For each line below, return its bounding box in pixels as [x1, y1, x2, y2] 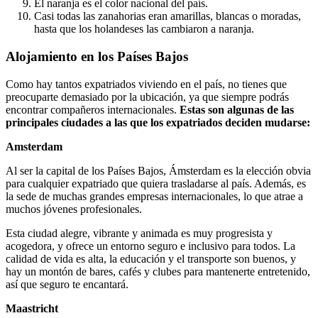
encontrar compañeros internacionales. [6, 103, 180, 116]
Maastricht [6, 302, 58, 314]
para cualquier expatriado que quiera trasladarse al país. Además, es [6, 177, 306, 190]
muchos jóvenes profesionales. [6, 202, 142, 215]
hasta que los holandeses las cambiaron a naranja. [34, 23, 254, 35]
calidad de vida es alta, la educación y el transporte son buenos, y [6, 252, 296, 265]
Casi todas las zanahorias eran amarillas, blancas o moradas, [34, 10, 301, 23]
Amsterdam [6, 140, 62, 153]
